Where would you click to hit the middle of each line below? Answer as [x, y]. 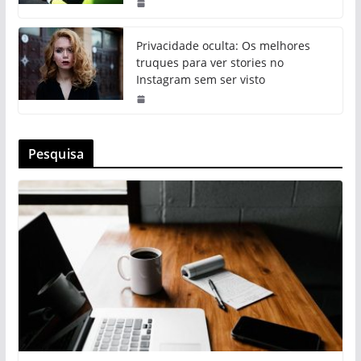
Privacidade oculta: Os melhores [223, 46]
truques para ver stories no [210, 63]
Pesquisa [56, 154]
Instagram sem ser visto [200, 80]
